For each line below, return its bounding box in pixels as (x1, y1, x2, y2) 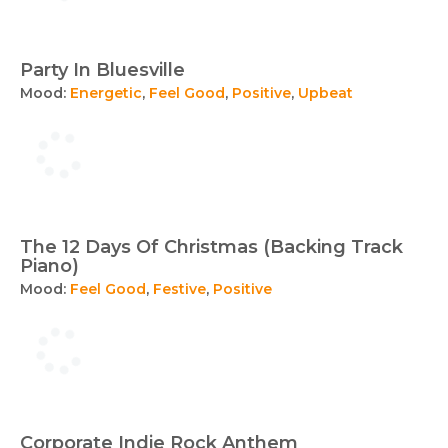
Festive (153, 280, 206, 298)
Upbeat (298, 84, 353, 102)
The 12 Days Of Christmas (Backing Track (20, 236, 403, 258)
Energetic (70, 84, 142, 102)
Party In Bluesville (20, 59, 185, 81)
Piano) (20, 255, 79, 277)
